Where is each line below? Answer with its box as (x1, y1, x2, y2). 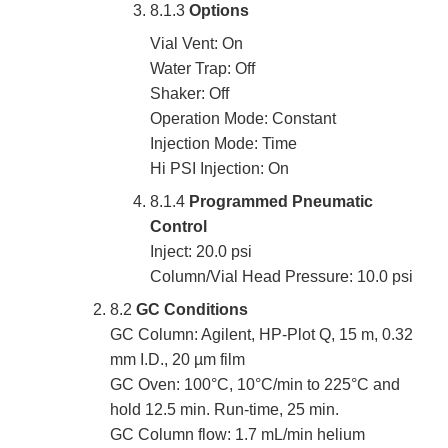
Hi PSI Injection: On (150, 160, 289, 178)
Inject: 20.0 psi (150, 243, 252, 261)
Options (189, 2, 249, 20)
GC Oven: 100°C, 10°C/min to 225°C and (110, 376, 400, 394)
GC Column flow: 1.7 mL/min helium (110, 426, 365, 444)
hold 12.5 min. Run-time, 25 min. (110, 401, 339, 419)
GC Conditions (136, 301, 248, 319)
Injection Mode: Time (150, 135, 297, 153)
